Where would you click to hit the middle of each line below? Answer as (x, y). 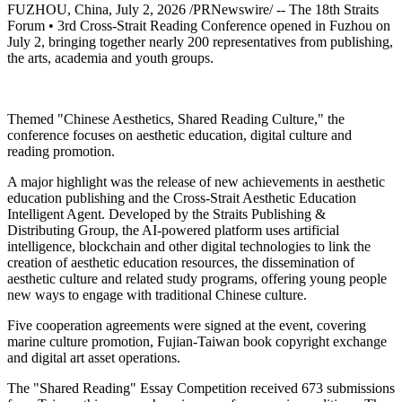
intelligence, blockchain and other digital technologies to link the (189, 247)
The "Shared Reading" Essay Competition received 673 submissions (201, 389)
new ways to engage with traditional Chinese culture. (157, 295)
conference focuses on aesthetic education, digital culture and (179, 135)
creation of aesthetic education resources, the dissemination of (181, 263)
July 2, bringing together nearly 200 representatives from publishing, (200, 42)
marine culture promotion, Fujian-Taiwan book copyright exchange (197, 342)
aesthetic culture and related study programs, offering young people (197, 279)
